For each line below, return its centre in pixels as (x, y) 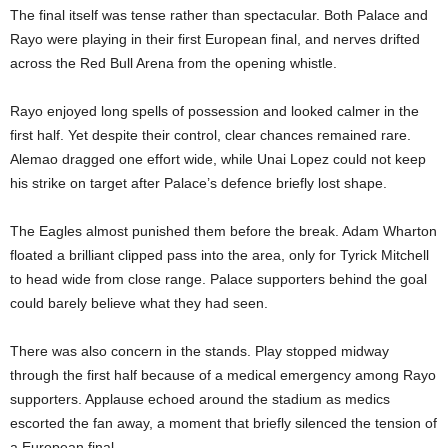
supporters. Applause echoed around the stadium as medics (200, 398)
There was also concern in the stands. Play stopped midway (199, 350)
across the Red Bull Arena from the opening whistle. (173, 62)
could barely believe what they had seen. (139, 302)
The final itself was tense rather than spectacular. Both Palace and (219, 14)
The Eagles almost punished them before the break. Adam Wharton (223, 230)
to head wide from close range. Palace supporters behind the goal (218, 278)
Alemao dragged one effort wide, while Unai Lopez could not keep (218, 158)
